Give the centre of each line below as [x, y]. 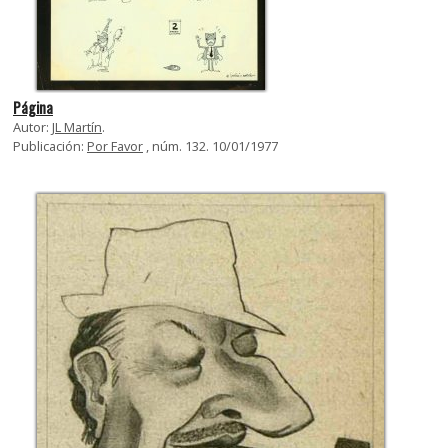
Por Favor [115, 145]
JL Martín [77, 126]
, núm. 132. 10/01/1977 [210, 145]
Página [33, 107]
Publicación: [50, 145]
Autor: [32, 126]
